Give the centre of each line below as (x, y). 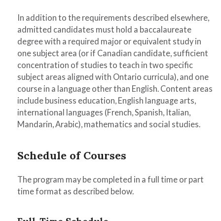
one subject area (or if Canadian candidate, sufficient (113, 53)
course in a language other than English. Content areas (115, 89)
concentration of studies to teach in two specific (105, 65)
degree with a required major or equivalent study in (109, 41)
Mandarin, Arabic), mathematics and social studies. (109, 124)
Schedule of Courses (72, 155)
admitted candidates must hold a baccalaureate (104, 30)
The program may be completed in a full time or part (110, 180)
